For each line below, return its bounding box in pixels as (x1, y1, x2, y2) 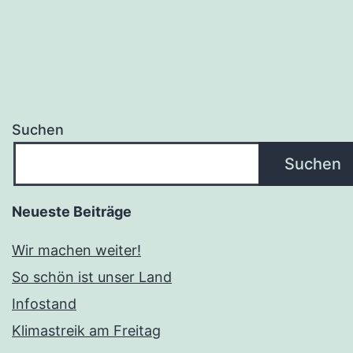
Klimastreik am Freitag (12, 322, 161, 340)
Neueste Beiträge (12, 203, 132, 221)
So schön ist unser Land (12, 269, 172, 286)
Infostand (12, 295, 76, 313)
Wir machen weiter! (12, 242, 141, 259)
